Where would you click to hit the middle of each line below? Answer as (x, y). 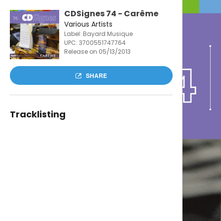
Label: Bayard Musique (98, 34)
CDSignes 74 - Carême (111, 14)
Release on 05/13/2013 (97, 52)
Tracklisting (37, 114)
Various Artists (88, 24)
